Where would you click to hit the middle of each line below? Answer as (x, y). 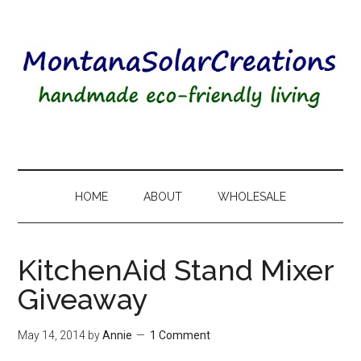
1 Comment (180, 335)
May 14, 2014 (52, 335)
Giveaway (83, 299)
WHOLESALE (252, 197)
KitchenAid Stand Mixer (176, 270)
